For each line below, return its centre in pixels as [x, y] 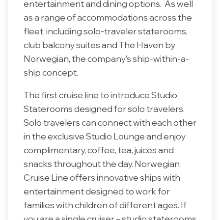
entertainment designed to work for [97, 191]
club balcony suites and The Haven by [99, 45]
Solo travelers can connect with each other [110, 122]
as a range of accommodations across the [108, 17]
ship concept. [52, 72]
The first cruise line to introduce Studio [100, 95]
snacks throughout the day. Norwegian [102, 163]
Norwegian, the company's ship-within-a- [106, 59]
